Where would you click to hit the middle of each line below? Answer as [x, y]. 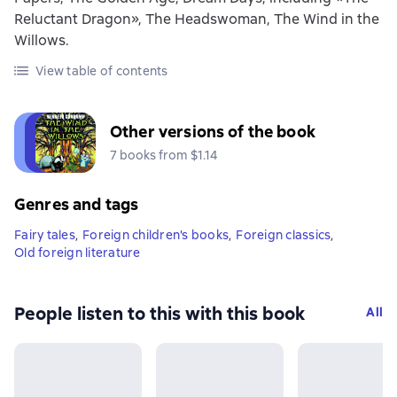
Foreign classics [284, 235]
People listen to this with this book [160, 314]
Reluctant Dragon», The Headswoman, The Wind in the [197, 19]
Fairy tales [45, 235]
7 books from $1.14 [163, 155]
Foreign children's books [156, 235]
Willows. [42, 40]
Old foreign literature [78, 253]
